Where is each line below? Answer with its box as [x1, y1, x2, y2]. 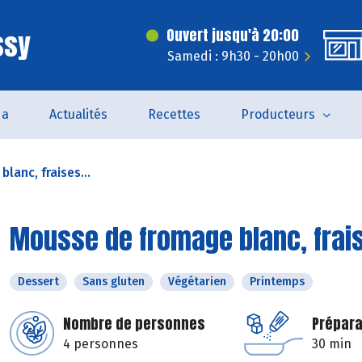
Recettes [147, 107, 200, 122]
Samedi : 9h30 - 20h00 [167, 48, 299, 64]
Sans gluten [82, 275, 145, 288]
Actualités [48, 107, 107, 122]
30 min [312, 336, 351, 351]
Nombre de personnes [63, 313, 205, 335]
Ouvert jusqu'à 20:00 [166, 24, 299, 46]
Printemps [250, 275, 305, 288]
